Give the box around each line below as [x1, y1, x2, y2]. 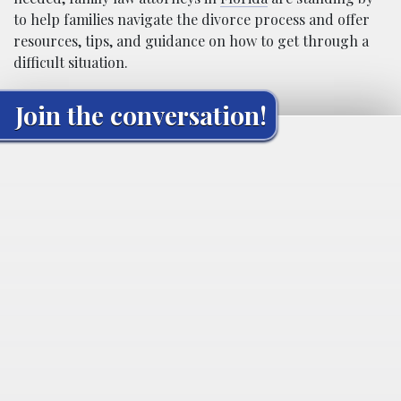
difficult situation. [13, 53, 128, 73]
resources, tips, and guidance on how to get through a [13, 31, 369, 51]
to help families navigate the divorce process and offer [13, 10, 370, 30]
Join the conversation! [15, 98, 267, 132]
